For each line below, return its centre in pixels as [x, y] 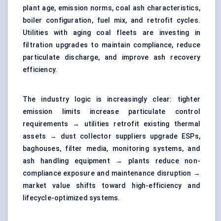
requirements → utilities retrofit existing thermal [111, 124]
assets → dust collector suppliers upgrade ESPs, [111, 136]
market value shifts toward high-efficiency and [111, 186]
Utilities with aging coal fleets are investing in [111, 33]
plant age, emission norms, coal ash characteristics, [111, 8]
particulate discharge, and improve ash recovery [111, 57]
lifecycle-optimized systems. [72, 198]
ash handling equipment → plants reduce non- [111, 161]
